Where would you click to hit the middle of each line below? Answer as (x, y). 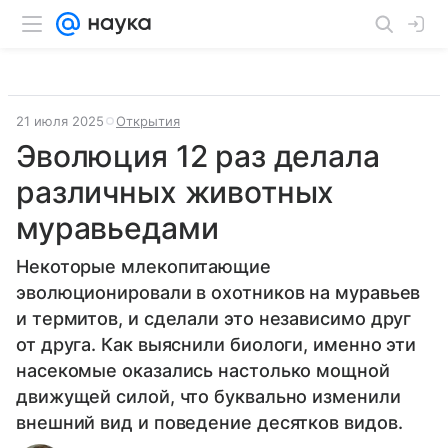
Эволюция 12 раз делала (198, 156)
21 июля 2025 (60, 121)
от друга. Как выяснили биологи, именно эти (216, 344)
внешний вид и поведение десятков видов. (209, 422)
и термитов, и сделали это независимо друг (214, 318)
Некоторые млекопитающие (143, 266)
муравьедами (117, 228)
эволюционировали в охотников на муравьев (218, 292)
